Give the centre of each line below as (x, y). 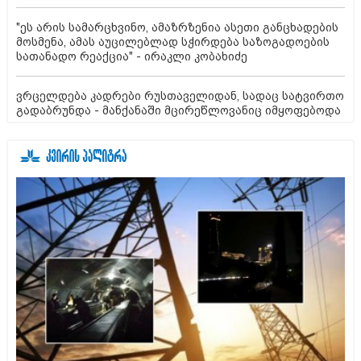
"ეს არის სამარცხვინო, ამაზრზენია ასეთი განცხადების (177, 28)
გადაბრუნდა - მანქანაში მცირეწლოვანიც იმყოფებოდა (178, 111)
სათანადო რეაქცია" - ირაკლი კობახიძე (132, 57)
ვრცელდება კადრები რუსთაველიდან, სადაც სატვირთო (180, 96)
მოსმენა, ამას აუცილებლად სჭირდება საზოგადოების (173, 42)
